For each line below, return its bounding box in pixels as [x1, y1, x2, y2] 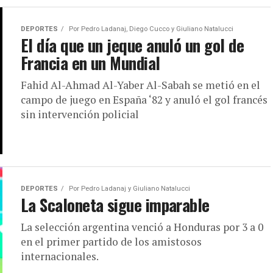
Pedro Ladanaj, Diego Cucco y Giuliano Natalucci [81, 25, 233, 33]
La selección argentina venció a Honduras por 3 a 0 [21, 219, 263, 234]
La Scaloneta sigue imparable [21, 192, 210, 217]
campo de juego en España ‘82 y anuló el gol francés [21, 93, 270, 107]
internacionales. [21, 249, 99, 263]
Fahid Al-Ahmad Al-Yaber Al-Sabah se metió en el [21, 78, 260, 92]
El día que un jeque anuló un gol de [21, 33, 244, 57]
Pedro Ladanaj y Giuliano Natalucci [81, 184, 190, 193]
